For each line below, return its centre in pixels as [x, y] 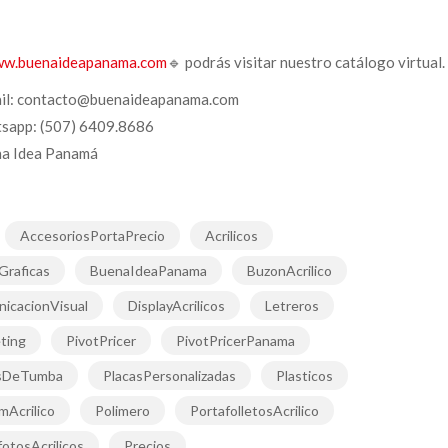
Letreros [291, 306]
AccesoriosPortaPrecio [92, 236]
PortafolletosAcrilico [254, 411]
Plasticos [304, 376]
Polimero [122, 411]
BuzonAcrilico [289, 271]
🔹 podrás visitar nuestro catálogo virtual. [305, 62]
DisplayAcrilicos [176, 306]
